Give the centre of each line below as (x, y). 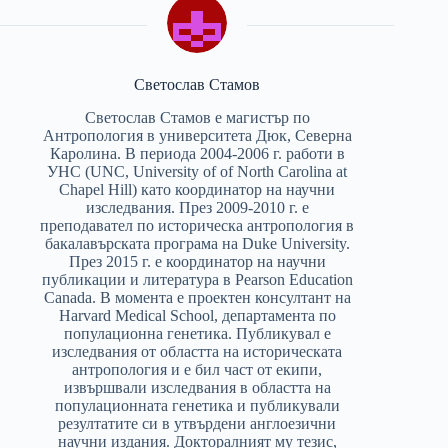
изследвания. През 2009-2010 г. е (197, 207)
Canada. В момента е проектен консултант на (197, 297)
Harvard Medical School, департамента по (197, 315)
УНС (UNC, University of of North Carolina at (197, 171)
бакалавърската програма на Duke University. (197, 243)
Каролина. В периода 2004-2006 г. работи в (197, 153)
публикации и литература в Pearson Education (197, 279)
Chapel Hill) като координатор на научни (197, 189)
